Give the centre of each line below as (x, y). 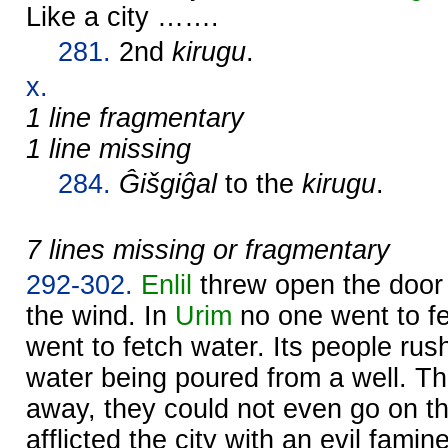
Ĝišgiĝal (168, 183)
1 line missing (108, 148)
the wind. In (100, 315)
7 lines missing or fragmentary (208, 249)
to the (259, 183)
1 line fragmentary (135, 117)
